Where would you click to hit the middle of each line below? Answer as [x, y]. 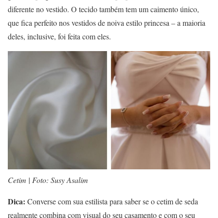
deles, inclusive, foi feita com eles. [59, 36]
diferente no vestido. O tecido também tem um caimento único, [103, 9]
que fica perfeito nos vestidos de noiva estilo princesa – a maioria [107, 22]
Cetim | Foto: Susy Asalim [48, 180]
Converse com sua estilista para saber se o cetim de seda [112, 201]
